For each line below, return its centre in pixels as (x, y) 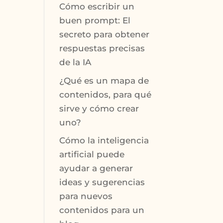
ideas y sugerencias (102, 182)
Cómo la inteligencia (104, 141)
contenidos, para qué (106, 94)
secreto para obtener (105, 35)
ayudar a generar (96, 168)
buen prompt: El (95, 21)
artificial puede (92, 155)
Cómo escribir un (97, 7)
